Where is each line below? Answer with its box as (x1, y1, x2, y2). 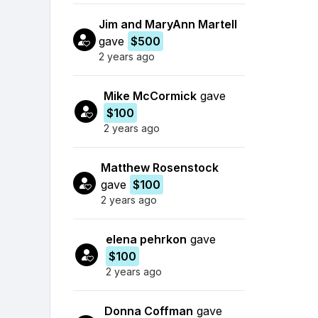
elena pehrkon (105, 231, 187, 246)
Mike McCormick (104, 88, 197, 103)
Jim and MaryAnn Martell (99, 16, 238, 31)
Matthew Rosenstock (101, 160, 219, 175)
